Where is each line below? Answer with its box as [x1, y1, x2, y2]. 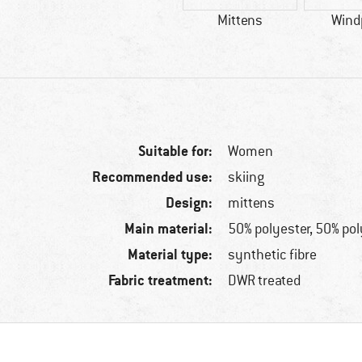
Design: [166, 193, 213, 213]
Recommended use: [92, 167, 213, 187]
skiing [228, 168, 265, 187]
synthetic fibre [228, 246, 318, 264]
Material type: [128, 245, 213, 264]
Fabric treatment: [108, 271, 213, 290]
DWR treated [228, 271, 301, 290]
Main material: [124, 219, 213, 238]
